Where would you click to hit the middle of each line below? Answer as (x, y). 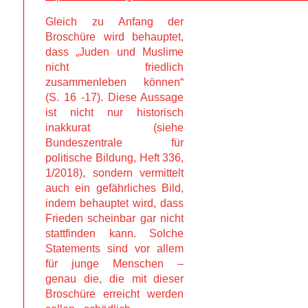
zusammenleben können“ (114, 82)
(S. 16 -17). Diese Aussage (114, 97)
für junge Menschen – (114, 263)
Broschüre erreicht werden (114, 294)
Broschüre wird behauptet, (114, 36)
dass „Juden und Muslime (114, 52)
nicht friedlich (114, 67)
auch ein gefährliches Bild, (114, 188)
